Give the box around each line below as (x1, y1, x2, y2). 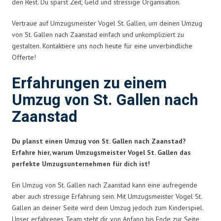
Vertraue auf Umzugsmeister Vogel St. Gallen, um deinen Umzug (12, 18, 202, 28)
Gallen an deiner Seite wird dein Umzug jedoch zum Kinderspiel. (12, 203, 203, 212)
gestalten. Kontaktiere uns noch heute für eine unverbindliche (12, 41, 192, 50)
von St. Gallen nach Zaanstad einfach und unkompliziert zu (12, 30, 184, 39)
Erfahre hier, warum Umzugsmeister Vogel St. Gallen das (12, 147, 191, 157)
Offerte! (12, 52, 36, 62)
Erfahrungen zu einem (12, 72, 167, 95)
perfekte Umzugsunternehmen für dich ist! (12, 159, 150, 168)
